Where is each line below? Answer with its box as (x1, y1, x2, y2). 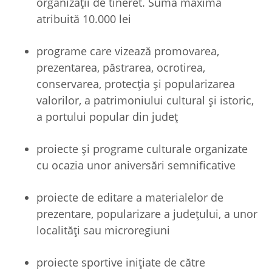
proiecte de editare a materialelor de (36, 189, 223, 205)
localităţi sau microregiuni (36, 222, 170, 237)
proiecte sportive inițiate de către (36, 254, 205, 270)
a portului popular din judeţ (36, 109, 178, 124)
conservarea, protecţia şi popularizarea (36, 76, 235, 91)
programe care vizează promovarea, (36, 43, 219, 58)
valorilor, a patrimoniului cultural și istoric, (36, 92, 254, 107)
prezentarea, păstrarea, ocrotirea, (36, 59, 205, 75)
